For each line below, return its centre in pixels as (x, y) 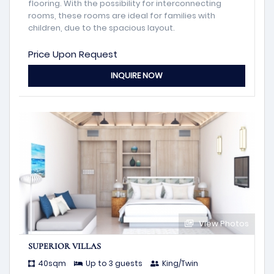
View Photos (223, 223)
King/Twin (180, 263)
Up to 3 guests (114, 263)
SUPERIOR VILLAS (65, 246)
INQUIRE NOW (137, 76)
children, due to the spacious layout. (102, 28)
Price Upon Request (73, 54)
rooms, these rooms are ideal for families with (122, 16)
